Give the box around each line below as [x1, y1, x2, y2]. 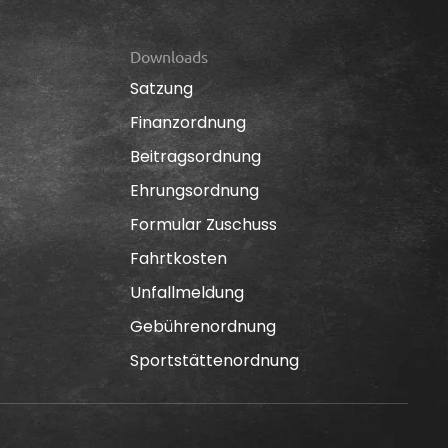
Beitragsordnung [129, 144, 261, 168]
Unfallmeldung [129, 280, 244, 304]
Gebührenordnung [129, 314, 276, 338]
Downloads [129, 45, 208, 66]
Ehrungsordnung [129, 178, 259, 202]
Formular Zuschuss [129, 212, 277, 236]
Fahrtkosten [129, 246, 227, 270]
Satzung [129, 76, 193, 100]
